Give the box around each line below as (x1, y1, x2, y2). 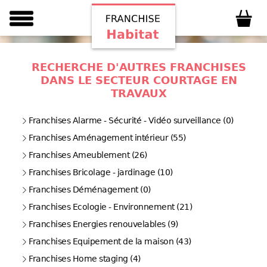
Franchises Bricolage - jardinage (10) (29, 167, 173, 177)
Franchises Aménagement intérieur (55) (29, 133, 186, 142)
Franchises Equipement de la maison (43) (29, 237, 191, 246)
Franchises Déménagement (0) (29, 185, 151, 194)
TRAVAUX (111, 87, 167, 100)
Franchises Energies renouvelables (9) (29, 219, 178, 229)
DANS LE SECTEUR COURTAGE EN (41, 74, 237, 86)
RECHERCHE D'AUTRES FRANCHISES (32, 61, 246, 73)
